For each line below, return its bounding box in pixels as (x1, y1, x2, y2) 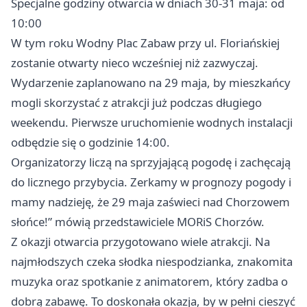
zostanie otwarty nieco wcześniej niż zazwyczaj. (11, 55, 258, 71)
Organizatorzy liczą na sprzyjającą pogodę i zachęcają (11, 154, 291, 171)
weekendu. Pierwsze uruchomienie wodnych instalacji (11, 114, 293, 131)
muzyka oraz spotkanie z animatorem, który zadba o (11, 273, 288, 290)
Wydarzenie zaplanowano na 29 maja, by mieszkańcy (11, 75, 291, 91)
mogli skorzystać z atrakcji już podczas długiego (11, 95, 262, 111)
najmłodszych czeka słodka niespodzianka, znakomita (11, 254, 293, 270)
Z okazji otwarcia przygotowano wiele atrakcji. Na (11, 234, 270, 250)
